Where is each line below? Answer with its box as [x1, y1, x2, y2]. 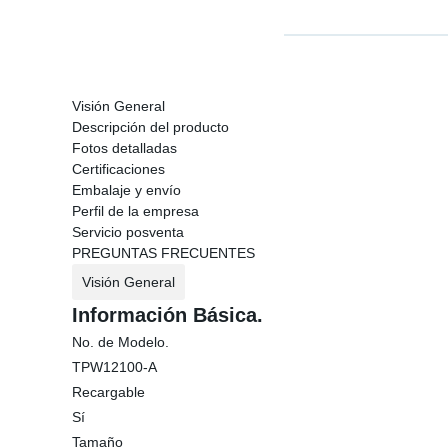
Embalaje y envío [72, 182, 181, 198]
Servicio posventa [72, 224, 184, 240]
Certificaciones [72, 161, 165, 177]
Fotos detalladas [72, 140, 177, 156]
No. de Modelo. [72, 334, 169, 350]
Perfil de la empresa [72, 203, 199, 219]
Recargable [72, 384, 145, 400]
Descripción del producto [72, 119, 229, 135]
